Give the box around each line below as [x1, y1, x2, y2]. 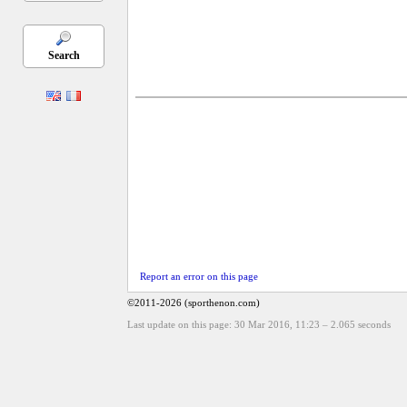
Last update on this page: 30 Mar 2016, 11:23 [127, 319, 323, 330]
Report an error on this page [140, 271, 258, 282]
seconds [355, 319, 391, 330]
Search [47, 49, 80, 62]
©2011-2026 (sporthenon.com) [127, 297, 260, 308]
